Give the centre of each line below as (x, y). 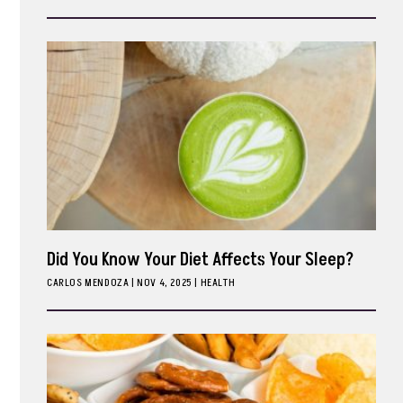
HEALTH (218, 283)
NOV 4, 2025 (165, 283)
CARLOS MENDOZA (88, 283)
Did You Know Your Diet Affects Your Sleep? (200, 260)
